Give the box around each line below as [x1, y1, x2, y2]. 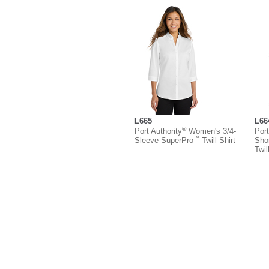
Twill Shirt [199, 135, 235, 145]
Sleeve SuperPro [134, 135, 193, 145]
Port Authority [134, 126, 182, 136]
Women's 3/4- [186, 126, 236, 136]
